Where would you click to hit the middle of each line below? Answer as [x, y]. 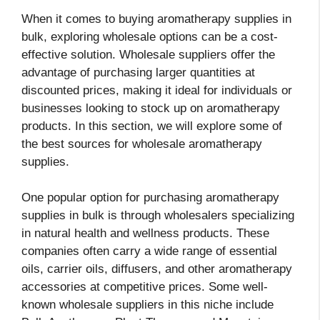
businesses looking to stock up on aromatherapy [151, 108]
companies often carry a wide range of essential [149, 251]
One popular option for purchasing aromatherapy [150, 198]
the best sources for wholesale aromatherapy [142, 144]
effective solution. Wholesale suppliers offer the [148, 54]
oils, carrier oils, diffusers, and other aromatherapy [157, 269]
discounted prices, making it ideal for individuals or [157, 90]
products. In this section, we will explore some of [152, 126]
